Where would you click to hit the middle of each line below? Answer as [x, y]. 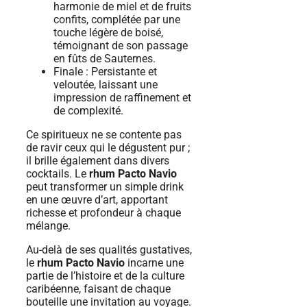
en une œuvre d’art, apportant [97, 200]
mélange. [48, 226]
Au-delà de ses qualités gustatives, [109, 250]
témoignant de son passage [121, 46]
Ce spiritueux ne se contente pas [104, 135]
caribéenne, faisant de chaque [98, 289]
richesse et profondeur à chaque [103, 213]
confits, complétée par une [117, 20]
